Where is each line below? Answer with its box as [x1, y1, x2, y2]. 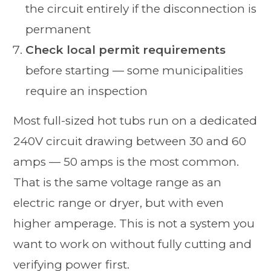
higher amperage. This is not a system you [13, 216, 255, 230]
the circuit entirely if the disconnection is [25, 1, 257, 16]
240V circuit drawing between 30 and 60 [13, 134, 247, 148]
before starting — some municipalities [25, 63, 244, 77]
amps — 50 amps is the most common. [13, 154, 240, 169]
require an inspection [25, 83, 148, 98]
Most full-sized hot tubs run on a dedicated [13, 113, 258, 128]
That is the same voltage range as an [13, 175, 222, 189]
